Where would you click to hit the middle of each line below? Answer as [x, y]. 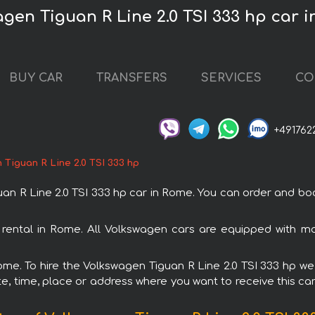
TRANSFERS [132, 78]
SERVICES [231, 78]
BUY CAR [36, 78]
